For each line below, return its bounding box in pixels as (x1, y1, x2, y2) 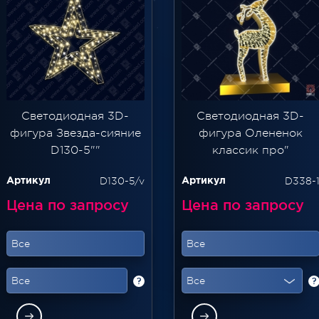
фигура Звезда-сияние (9, 126, 141, 140)
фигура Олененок (198, 126, 303, 140)
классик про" (211, 143, 289, 157)
